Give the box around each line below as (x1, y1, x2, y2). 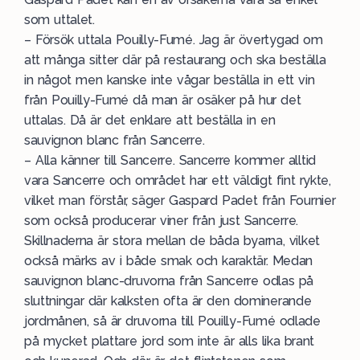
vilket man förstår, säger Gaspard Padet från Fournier (24, 193, 336, 209)
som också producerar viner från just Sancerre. (24, 213, 298, 229)
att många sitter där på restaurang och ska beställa (24, 52, 326, 68)
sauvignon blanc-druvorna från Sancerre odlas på (24, 273, 313, 289)
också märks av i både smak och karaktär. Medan (24, 253, 313, 269)
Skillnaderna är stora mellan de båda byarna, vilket (24, 233, 320, 249)
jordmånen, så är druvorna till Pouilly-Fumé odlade (24, 313, 321, 329)
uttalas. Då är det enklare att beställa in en (24, 112, 276, 129)
